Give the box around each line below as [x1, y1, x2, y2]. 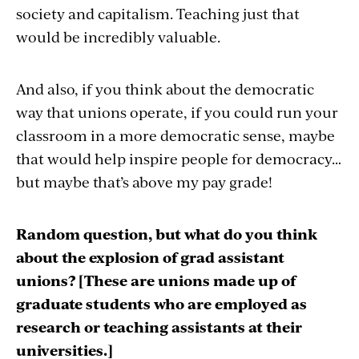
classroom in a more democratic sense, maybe [16, 124, 335, 145]
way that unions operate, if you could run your [16, 101, 338, 122]
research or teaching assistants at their [16, 316, 302, 337]
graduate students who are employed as [16, 292, 307, 313]
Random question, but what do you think [16, 223, 317, 244]
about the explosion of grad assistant [16, 246, 284, 267]
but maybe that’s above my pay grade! [16, 171, 272, 192]
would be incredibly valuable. [16, 26, 220, 46]
